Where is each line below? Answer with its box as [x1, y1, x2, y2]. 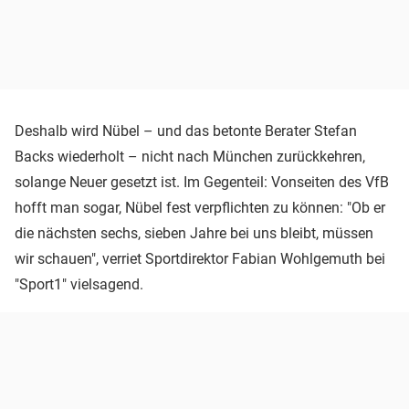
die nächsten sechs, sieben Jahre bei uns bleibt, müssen [15, 224, 373, 242]
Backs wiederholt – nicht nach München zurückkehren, [15, 147, 365, 165]
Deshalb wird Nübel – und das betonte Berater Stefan [15, 121, 357, 140]
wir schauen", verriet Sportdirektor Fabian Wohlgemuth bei [15, 249, 385, 267]
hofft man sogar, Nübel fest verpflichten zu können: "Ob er [15, 198, 385, 216]
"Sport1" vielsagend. [15, 275, 143, 293]
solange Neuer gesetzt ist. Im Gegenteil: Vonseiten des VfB [15, 173, 389, 191]
